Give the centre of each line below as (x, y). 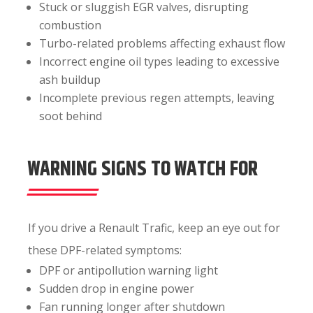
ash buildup (70, 80)
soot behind (71, 116)
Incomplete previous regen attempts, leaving (157, 98)
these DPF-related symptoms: (105, 250)
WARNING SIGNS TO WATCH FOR (143, 169)
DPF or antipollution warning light (129, 270)
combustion (70, 25)
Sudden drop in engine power (117, 289)
